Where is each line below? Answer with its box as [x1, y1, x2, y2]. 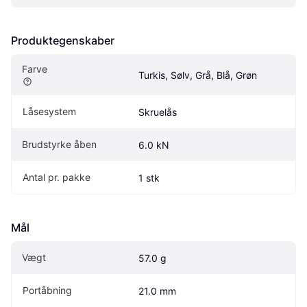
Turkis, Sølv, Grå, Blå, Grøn [138, 69, 257, 82]
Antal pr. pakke [23, 171, 90, 184]
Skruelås [138, 106, 177, 119]
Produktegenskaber [11, 34, 114, 48]
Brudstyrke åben [22, 138, 97, 151]
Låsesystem [23, 106, 76, 118]
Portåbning [23, 284, 72, 297]
